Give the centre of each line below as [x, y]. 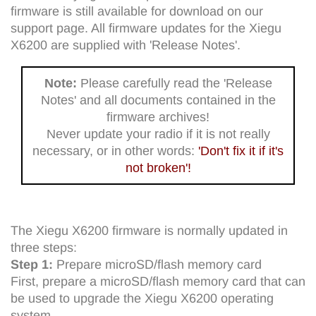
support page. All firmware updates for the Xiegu [146, 28]
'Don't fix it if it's [241, 151]
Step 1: [32, 264]
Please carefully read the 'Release [176, 83]
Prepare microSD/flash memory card [157, 264]
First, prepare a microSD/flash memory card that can [158, 281]
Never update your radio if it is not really [158, 134]
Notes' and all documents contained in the [158, 100]
